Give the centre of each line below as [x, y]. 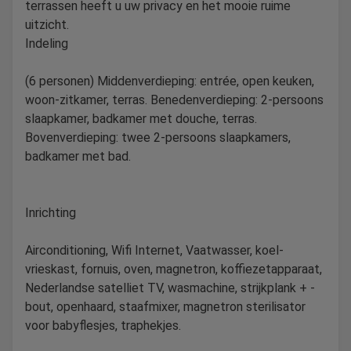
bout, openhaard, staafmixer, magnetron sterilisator [165, 306]
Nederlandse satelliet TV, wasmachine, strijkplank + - [170, 288]
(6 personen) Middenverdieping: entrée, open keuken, [170, 81]
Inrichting [51, 212]
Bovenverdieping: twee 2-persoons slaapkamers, [158, 137]
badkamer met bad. [78, 156]
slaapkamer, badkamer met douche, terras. [141, 118]
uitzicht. [47, 24]
